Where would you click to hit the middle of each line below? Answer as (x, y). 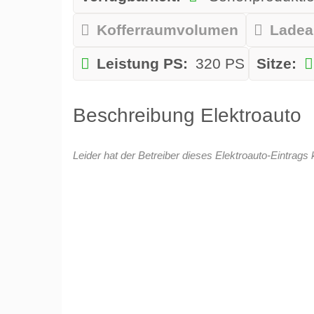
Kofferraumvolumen (167, 30)
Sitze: (276, 64)
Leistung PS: (142, 64)
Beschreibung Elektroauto (187, 115)
